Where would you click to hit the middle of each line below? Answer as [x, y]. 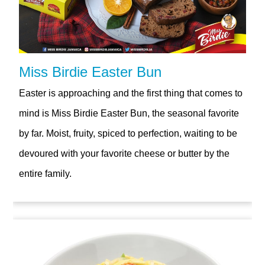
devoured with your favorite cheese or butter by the [125, 153]
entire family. [46, 173]
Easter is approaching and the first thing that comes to [131, 93]
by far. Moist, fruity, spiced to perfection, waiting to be [128, 133]
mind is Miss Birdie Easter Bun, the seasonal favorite [129, 113]
